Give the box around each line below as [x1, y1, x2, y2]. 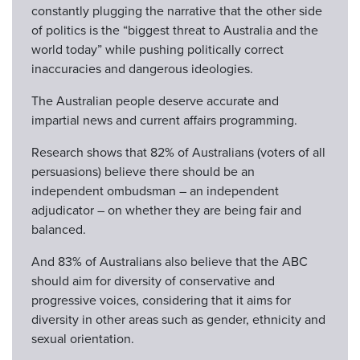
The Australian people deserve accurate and [31, 92, 279, 111]
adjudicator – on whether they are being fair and [31, 201, 301, 220]
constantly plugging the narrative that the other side [31, 2, 322, 21]
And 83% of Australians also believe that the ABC [31, 252, 308, 272]
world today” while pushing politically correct [31, 40, 284, 59]
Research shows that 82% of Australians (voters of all [31, 143, 325, 162]
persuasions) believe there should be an [31, 162, 255, 182]
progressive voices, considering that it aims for [31, 291, 291, 310]
